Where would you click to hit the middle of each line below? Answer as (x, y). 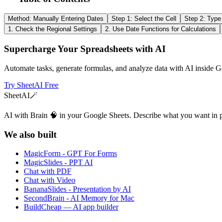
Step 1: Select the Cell (144, 19)
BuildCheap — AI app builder (71, 207)
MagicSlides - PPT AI (58, 163)
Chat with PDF (48, 171)
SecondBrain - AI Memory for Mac (79, 198)
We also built (30, 134)
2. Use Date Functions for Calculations (161, 29)
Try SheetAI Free (31, 85)
